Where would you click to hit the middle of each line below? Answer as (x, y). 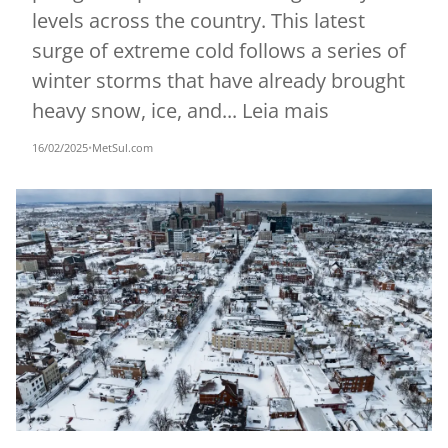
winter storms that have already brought (218, 80)
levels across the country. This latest (198, 20)
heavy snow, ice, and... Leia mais (180, 110)
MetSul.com (122, 147)
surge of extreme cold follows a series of (219, 50)
